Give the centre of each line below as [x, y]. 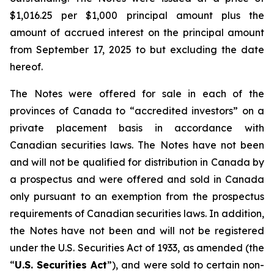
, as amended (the [221, 248]
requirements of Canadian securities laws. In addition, [137, 213]
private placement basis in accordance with [137, 128]
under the [34, 248]
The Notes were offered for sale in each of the [137, 94]
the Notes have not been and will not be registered [137, 231]
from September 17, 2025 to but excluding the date [137, 50]
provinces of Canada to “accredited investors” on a [137, 111]
